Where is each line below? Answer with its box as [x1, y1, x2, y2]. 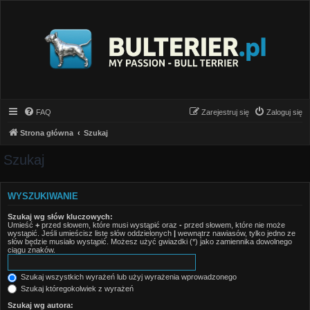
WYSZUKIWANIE [8, 190, 78, 201]
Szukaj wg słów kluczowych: [8, 212, 113, 221]
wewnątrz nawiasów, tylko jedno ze [176, 229, 295, 237]
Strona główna [20, 129, 73, 137]
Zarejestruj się [201, 108, 249, 116]
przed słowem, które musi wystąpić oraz [39, 221, 179, 229]
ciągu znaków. [8, 246, 55, 254]
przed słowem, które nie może [182, 221, 285, 229]
